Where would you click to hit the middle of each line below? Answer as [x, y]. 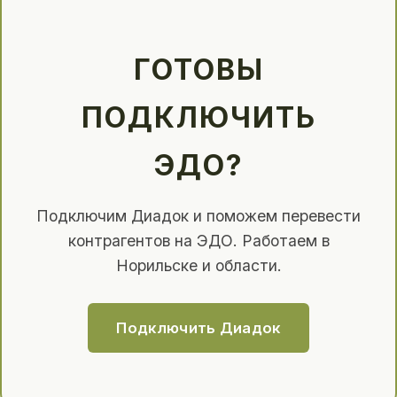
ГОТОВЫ [198, 70]
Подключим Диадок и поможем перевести [198, 216]
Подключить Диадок [198, 328]
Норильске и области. [198, 266]
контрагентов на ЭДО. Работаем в [198, 241]
